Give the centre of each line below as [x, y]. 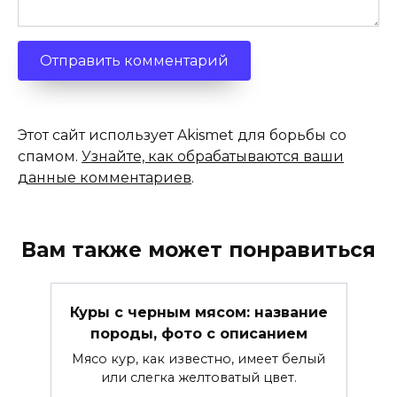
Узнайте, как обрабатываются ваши [213, 157]
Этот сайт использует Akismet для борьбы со [182, 136]
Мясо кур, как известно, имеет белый [198, 358]
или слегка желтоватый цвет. [198, 377]
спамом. [50, 157]
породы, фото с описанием [198, 333]
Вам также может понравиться [198, 250]
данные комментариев [105, 178]
